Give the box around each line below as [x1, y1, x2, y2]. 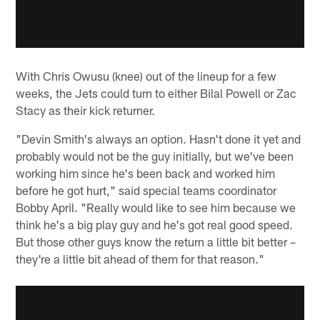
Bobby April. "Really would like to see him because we [16, 199, 296, 214]
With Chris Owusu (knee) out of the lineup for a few [16, 68, 277, 83]
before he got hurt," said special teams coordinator [16, 182, 277, 197]
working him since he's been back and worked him [16, 165, 276, 180]
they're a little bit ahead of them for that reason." [16, 251, 265, 266]
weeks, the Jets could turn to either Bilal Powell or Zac [16, 85, 297, 100]
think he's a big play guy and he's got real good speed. [16, 216, 294, 231]
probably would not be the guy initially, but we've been [16, 148, 294, 163]
